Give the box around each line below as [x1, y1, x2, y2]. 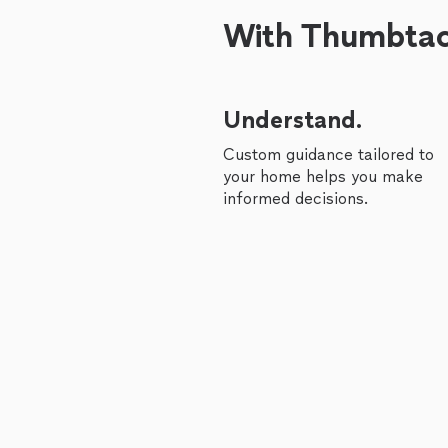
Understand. [223, 105, 362, 134]
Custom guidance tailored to [223, 145, 434, 164]
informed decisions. [223, 189, 368, 208]
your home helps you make [223, 167, 423, 186]
